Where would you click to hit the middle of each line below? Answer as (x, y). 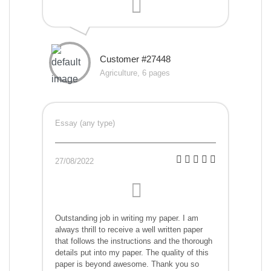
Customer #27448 (135, 59)
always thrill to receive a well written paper (129, 230)
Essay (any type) (85, 123)
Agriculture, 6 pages (135, 73)
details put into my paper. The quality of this (132, 253)
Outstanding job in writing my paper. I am (127, 218)
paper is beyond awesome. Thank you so (127, 264)
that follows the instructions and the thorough (134, 241)
